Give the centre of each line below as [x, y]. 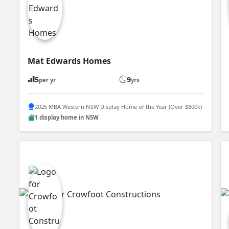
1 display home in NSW [67, 118]
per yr [48, 80]
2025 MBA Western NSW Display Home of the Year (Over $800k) [119, 107]
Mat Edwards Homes [70, 61]
